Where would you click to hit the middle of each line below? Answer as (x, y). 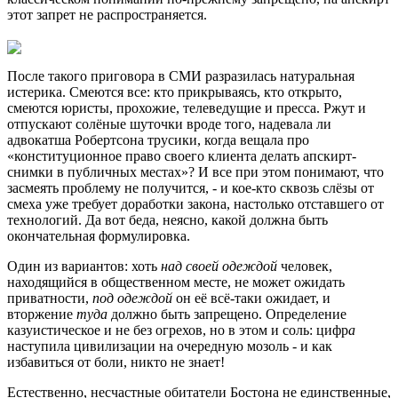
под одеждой (134, 298)
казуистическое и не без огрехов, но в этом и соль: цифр (178, 330)
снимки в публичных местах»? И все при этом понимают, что (195, 171)
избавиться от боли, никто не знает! (116, 362)
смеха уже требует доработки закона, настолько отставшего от (195, 203)
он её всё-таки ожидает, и (253, 298)
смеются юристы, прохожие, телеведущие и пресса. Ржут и (187, 107)
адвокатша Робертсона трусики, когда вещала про (158, 139)
